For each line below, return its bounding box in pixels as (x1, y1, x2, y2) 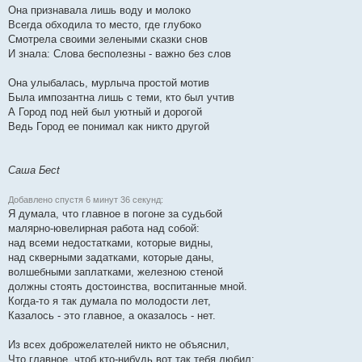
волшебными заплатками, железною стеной (8, 266, 223, 279)
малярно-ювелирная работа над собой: (8, 222, 200, 235)
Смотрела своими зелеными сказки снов (8, 33, 208, 46)
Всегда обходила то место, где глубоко (8, 19, 201, 32)
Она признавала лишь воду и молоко (8, 4, 191, 17)
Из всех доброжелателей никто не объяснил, (8, 339, 229, 351)
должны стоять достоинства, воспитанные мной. (8, 280, 247, 293)
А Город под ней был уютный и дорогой (8, 106, 202, 119)
